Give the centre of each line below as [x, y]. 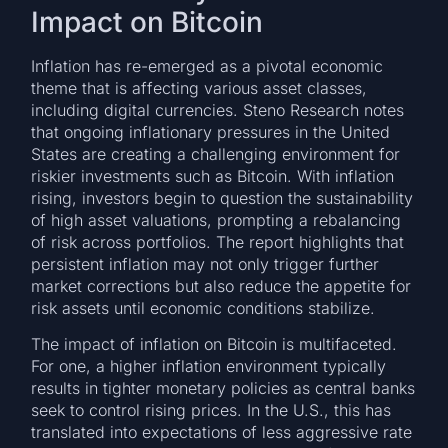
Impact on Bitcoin [147, 21]
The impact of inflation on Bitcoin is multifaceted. [214, 344]
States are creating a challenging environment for [216, 153]
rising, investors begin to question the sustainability [222, 197]
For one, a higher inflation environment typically [209, 366]
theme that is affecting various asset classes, [199, 87]
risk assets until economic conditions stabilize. [203, 307]
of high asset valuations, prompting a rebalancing [216, 219]
